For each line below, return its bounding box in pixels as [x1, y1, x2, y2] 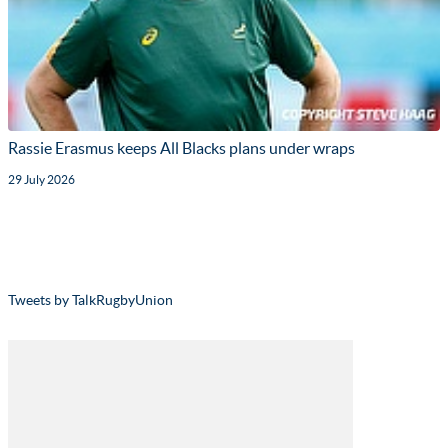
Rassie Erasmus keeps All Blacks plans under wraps [8, 139, 355, 158]
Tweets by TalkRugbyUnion [8, 292, 173, 309]
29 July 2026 [8, 173, 75, 187]
